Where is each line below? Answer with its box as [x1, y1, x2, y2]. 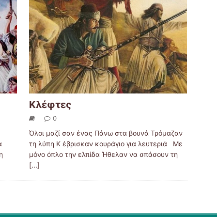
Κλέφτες [29, 99, 72, 111]
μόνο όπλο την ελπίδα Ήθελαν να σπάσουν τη [29, 150, 178, 159]
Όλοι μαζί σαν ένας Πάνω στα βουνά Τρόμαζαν [29, 129, 183, 138]
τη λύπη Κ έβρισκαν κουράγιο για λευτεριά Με [29, 139, 183, 148]
